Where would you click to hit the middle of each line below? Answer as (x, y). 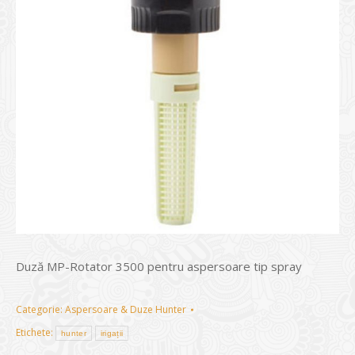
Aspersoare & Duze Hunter (126, 309)
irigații (112, 333)
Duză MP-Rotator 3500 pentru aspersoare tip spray (159, 266)
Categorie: (40, 309)
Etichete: (36, 332)
